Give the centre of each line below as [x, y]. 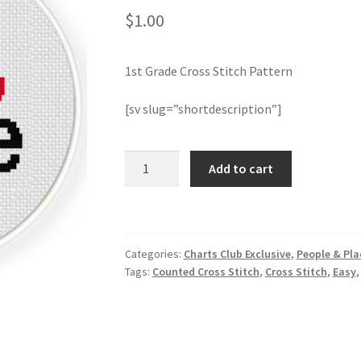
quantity [147, 260]
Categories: [154, 254]
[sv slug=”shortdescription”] [203, 109]
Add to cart [241, 168]
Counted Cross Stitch [205, 272]
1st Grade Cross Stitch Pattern [208, 71]
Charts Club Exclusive [237, 254]
